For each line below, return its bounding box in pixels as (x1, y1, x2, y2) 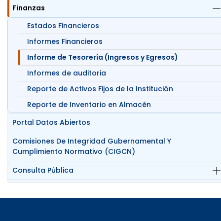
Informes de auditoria (27, 68, 107, 78)
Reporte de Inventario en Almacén (27, 100, 151, 110)
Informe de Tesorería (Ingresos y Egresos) (27, 52, 179, 63)
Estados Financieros (27, 21, 100, 31)
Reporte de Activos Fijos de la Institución (27, 84, 174, 94)
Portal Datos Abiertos (12, 117, 91, 128)
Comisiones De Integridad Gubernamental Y (12, 136, 172, 147)
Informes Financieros (27, 37, 103, 47)
